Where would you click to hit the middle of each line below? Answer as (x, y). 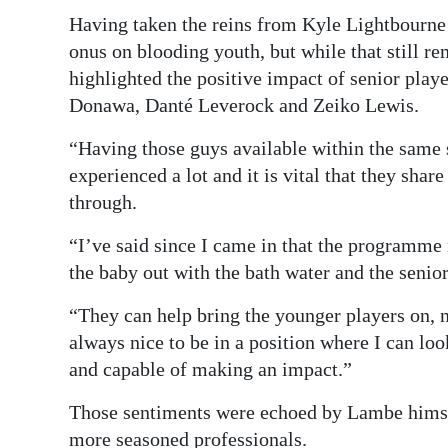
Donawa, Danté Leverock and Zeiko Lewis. (244, 104)
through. (103, 201)
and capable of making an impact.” (210, 368)
